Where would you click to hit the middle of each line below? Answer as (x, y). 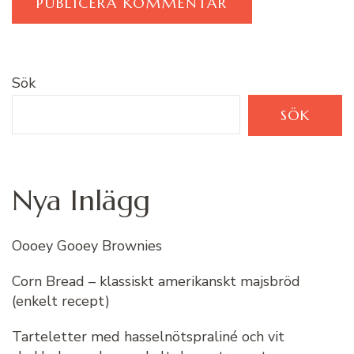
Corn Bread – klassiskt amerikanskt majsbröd (156, 282)
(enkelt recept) (61, 301)
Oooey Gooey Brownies (87, 246)
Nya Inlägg (81, 201)
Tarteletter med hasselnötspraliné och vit (148, 337)
